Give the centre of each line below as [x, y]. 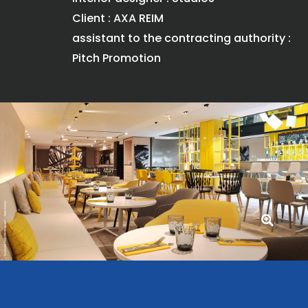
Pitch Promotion [117, 58]
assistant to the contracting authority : [181, 38]
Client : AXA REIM [118, 18]
